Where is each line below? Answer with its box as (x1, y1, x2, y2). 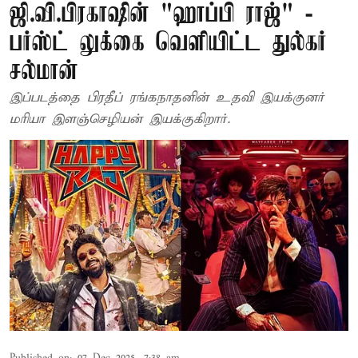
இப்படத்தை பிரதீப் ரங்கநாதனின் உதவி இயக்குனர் (10, 89, 324, 106)
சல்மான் (10, 58, 78, 86)
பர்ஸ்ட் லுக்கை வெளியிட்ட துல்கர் (10, 30, 327, 58)
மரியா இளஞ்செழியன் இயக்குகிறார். (10, 111, 230, 128)
